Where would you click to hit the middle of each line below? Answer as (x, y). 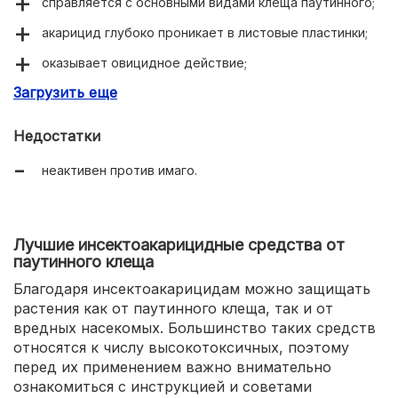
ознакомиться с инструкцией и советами (163, 386)
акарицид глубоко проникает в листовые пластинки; (205, 32)
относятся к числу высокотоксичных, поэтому (181, 347)
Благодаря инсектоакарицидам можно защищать (192, 288)
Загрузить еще (65, 92)
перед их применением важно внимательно (172, 366)
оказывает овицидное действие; (144, 62)
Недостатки (57, 135)
